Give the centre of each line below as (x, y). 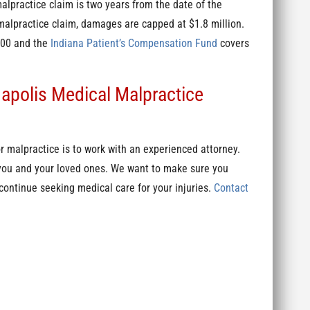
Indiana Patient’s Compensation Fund (134, 43)
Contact (231, 188)
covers (233, 43)
